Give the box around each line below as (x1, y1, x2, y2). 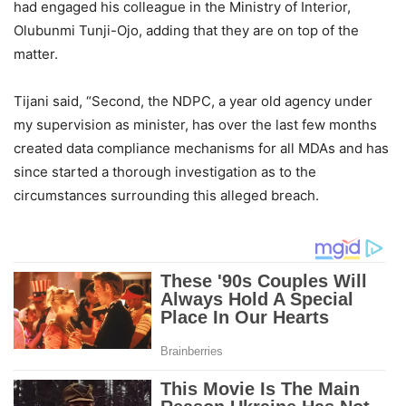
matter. (14, 44, 58, 63)
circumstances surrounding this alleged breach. (14, 186, 319, 204)
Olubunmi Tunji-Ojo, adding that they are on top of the (14, 21, 359, 39)
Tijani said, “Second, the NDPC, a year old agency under (14, 92, 372, 110)
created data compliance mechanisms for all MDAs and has (14, 139, 389, 157)
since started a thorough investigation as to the (14, 162, 316, 180)
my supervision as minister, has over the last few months (14, 115, 377, 133)
